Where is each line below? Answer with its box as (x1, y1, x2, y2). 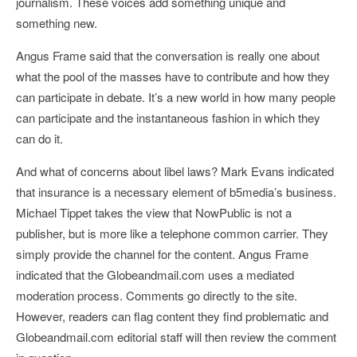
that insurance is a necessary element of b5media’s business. (16, 183, 336, 200)
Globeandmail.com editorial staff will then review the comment (16, 328, 336, 345)
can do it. (16, 130, 63, 147)
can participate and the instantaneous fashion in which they (16, 109, 320, 126)
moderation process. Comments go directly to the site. (16, 287, 297, 304)
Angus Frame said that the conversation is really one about (16, 47, 320, 64)
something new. (16, 14, 97, 31)
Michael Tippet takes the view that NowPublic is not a (16, 204, 292, 221)
